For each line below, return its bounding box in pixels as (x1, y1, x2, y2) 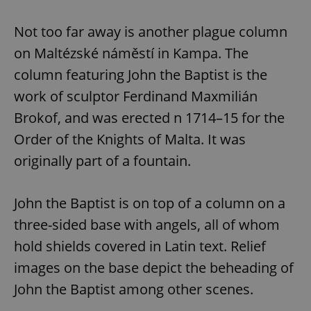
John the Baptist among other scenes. (14, 280, 253, 299)
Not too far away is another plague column (14, 22, 287, 42)
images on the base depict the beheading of (14, 258, 294, 278)
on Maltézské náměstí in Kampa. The (14, 44, 249, 63)
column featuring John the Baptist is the (14, 65, 267, 85)
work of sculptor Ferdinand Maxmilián (14, 87, 258, 106)
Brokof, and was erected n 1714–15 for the (14, 108, 285, 128)
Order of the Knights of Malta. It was (14, 130, 246, 149)
